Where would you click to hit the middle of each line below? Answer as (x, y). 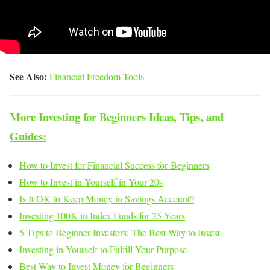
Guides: (28, 136)
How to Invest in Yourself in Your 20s (91, 182)
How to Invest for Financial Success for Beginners (114, 165)
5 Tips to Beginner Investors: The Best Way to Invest (120, 233)
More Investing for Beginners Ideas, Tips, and (117, 116)
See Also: (28, 77)
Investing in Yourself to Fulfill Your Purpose (103, 250)
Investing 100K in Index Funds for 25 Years (102, 216)
